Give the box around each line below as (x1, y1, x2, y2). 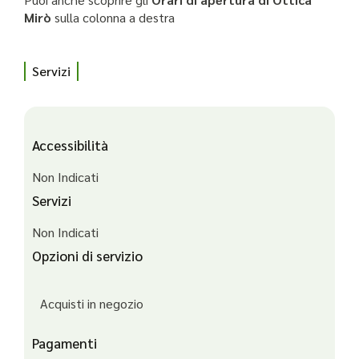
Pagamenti (32, 334, 97, 353)
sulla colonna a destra (54, 9, 175, 26)
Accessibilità (32, 136, 108, 155)
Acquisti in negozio (40, 295, 143, 313)
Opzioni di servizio (32, 247, 143, 265)
